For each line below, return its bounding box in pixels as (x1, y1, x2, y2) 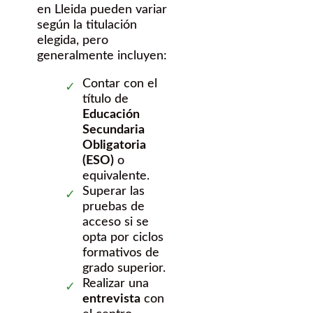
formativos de (82, 247, 159, 260)
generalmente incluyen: (37, 50, 167, 63)
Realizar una (82, 277, 149, 291)
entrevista (82, 293, 140, 306)
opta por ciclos (82, 231, 163, 245)
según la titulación (37, 19, 137, 32)
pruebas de (82, 201, 145, 214)
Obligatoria (82, 139, 146, 152)
